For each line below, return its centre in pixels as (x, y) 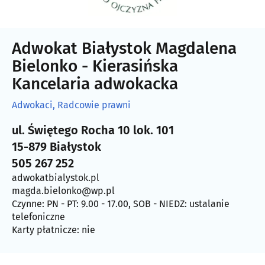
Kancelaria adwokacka (95, 83)
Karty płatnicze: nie (54, 230)
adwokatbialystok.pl (56, 177)
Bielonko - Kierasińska (95, 66)
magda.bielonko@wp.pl (63, 190)
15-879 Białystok (56, 146)
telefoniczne (38, 216)
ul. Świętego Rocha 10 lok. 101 (93, 130)
